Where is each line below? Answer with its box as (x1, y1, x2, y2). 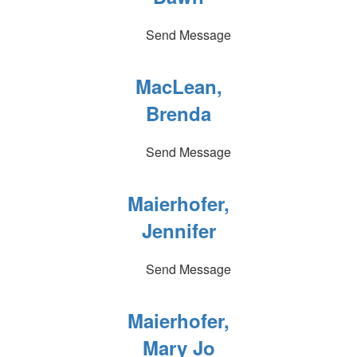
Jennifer (141, 217, 216, 244)
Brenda (146, 100, 211, 127)
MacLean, (135, 73, 222, 100)
